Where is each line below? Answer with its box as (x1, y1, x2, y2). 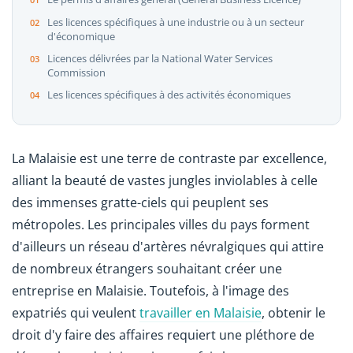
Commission (46, 65, 106, 80)
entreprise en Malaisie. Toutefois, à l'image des (12, 282, 289, 300)
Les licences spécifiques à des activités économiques (46, 87, 291, 102)
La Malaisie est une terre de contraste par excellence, (12, 150, 327, 168)
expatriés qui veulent (12, 304, 139, 322)
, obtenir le (262, 304, 325, 322)
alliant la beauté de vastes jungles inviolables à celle (12, 172, 318, 190)
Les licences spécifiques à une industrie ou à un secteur (46, 15, 304, 30)
